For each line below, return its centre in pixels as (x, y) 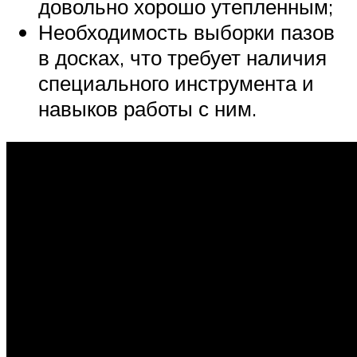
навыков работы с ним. (147, 108)
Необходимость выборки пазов (186, 32)
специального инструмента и (176, 83)
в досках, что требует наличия (182, 57)
